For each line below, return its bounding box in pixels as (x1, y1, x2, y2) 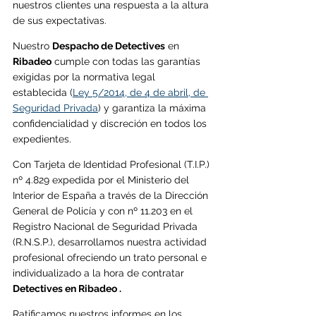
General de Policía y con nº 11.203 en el (13, 205, 195, 217)
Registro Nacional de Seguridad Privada (13, 220, 200, 232)
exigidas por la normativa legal (13, 71, 158, 83)
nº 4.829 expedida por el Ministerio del (13, 174, 192, 186)
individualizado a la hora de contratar (13, 267, 187, 279)
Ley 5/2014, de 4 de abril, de (73, 86, 208, 98)
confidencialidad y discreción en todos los (13, 117, 209, 129)
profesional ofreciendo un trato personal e (13, 251, 209, 263)
